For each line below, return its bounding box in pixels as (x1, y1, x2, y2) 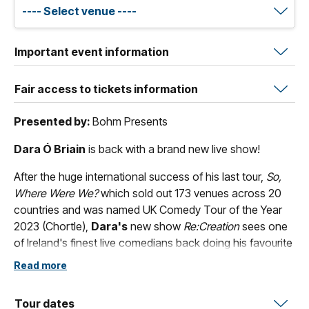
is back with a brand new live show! (86, 141, 260, 156)
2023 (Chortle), (14, 219, 91, 233)
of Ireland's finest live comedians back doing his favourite (14, 235, 292, 250)
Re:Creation (183, 219, 239, 233)
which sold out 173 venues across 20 (98, 186, 281, 200)
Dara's (91, 219, 128, 233)
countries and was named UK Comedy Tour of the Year (14, 202, 282, 217)
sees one (239, 219, 288, 233)
